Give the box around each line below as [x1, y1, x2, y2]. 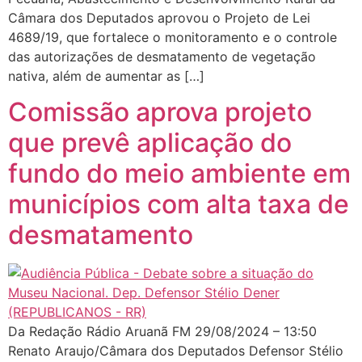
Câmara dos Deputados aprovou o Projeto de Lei [8, 9, 310, 26]
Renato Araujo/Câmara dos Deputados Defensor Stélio [8, 343, 343, 360]
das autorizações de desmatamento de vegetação [8, 48, 316, 65]
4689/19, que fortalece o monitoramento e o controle [8, 28, 337, 45]
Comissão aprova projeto [8, 96, 312, 128]
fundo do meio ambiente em [8, 158, 351, 190]
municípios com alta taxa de [8, 188, 349, 221]
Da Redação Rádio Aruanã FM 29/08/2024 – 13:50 [8, 323, 325, 340]
